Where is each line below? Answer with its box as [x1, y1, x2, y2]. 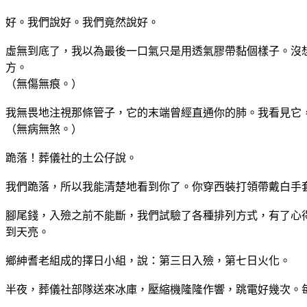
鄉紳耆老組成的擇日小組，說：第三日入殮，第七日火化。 [5, 254, 291, 267]
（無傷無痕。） [5, 77, 82, 90]
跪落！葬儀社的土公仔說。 [5, 151, 137, 164]
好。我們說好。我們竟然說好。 [5, 16, 159, 28]
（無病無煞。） [5, 123, 82, 135]
